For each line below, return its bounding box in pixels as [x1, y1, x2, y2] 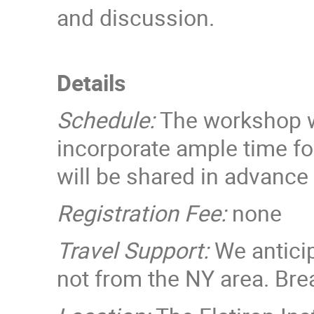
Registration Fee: [57, 198, 227, 228]
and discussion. [57, 1, 215, 32]
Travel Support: [57, 235, 215, 266]
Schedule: [57, 104, 156, 135]
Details [57, 67, 126, 97]
